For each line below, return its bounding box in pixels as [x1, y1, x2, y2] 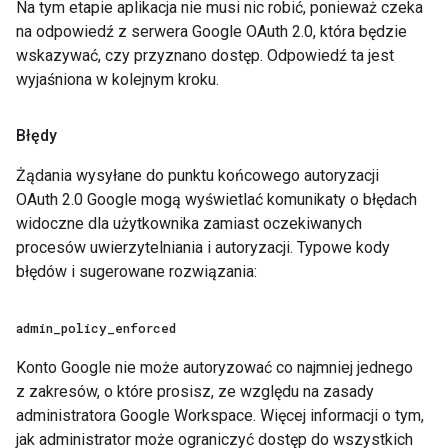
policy [61, 320, 107, 336]
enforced [115, 320, 176, 336]
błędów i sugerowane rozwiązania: [16, 262, 257, 281]
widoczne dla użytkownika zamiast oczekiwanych [16, 214, 362, 233]
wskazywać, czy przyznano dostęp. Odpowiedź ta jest [16, 46, 394, 65]
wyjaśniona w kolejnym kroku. [16, 70, 219, 89]
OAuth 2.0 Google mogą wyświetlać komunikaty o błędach [16, 190, 417, 209]
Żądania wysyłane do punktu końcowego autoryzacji [16, 166, 379, 185]
